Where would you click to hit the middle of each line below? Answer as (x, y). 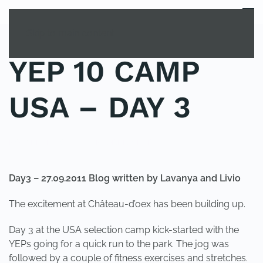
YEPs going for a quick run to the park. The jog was (119, 244)
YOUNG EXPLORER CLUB (104, 142)
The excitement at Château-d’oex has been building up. (127, 204)
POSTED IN (32, 142)
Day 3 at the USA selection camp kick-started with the (124, 230)
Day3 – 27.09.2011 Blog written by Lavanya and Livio (125, 178)
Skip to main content (70, 33)
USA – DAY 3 (100, 107)
